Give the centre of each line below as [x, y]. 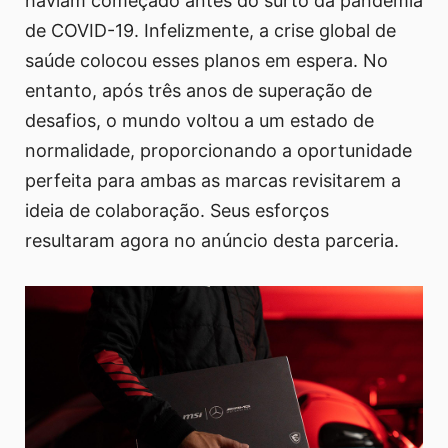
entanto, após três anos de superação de [198, 90]
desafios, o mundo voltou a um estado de [199, 120]
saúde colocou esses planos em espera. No [206, 60]
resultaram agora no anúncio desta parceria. [212, 240]
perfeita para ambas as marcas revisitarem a [213, 180]
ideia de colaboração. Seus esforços [177, 210]
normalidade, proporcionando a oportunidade [218, 150]
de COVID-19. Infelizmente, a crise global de [210, 30]
